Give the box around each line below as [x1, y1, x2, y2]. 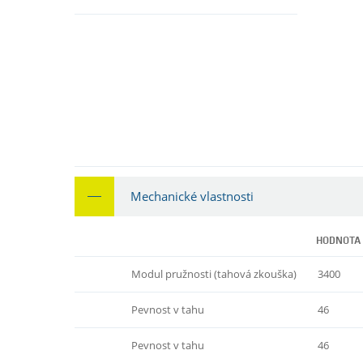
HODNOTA [316, 235, 361, 246]
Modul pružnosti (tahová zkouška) [131, 266, 297, 281]
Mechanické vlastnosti [130, 187, 254, 204]
